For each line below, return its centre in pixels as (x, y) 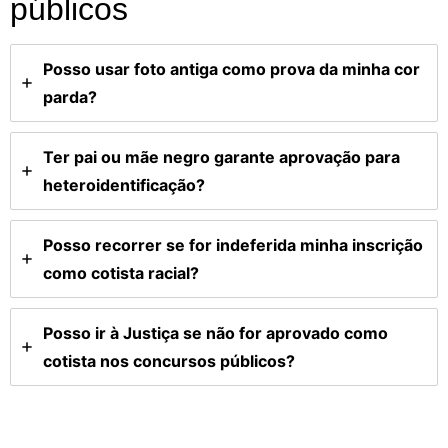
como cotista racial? (121, 273)
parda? (70, 97)
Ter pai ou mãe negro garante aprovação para (221, 157)
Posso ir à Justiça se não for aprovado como (215, 333)
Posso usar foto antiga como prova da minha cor (231, 69)
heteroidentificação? (124, 185)
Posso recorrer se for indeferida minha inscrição (233, 245)
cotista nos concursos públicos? (169, 361)
